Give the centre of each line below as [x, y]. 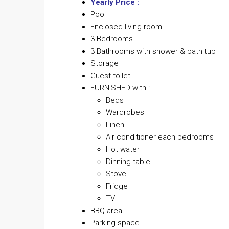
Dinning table [128, 162]
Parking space [115, 223]
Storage [105, 64]
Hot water [123, 150]
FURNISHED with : [120, 88]
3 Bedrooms [112, 39]
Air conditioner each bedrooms [160, 137]
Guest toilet [110, 76]
